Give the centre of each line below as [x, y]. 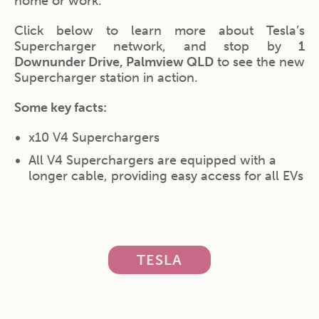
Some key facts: [62, 107]
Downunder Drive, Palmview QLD [114, 62]
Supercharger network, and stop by [156, 46]
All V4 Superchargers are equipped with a [152, 160]
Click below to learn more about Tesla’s [159, 30]
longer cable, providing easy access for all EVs [166, 176]
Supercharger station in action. [106, 77]
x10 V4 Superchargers [94, 137]
